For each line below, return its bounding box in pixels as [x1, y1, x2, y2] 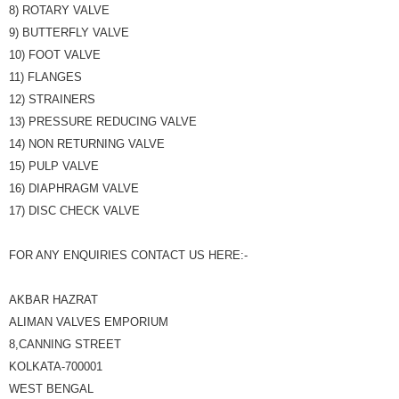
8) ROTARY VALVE [9, 4, 110, 17]
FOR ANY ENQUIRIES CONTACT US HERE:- [9, 248, 248, 262]
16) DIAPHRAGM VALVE [9, 182, 139, 195]
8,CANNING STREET [9, 338, 121, 351]
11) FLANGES [9, 70, 82, 84]
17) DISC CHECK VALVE [9, 204, 140, 217]
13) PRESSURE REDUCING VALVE [9, 115, 197, 128]
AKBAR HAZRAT [9, 293, 98, 306]
